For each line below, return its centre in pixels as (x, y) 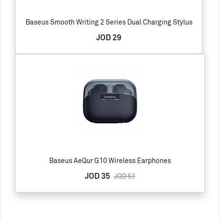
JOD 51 (124, 176)
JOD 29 (109, 38)
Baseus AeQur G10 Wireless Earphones (110, 161)
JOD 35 (98, 176)
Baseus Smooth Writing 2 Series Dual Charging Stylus (109, 22)
